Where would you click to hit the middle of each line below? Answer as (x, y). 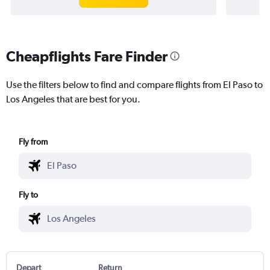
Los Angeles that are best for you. (73, 99)
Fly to (29, 194)
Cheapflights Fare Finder (87, 56)
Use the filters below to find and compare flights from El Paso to (134, 84)
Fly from (33, 141)
